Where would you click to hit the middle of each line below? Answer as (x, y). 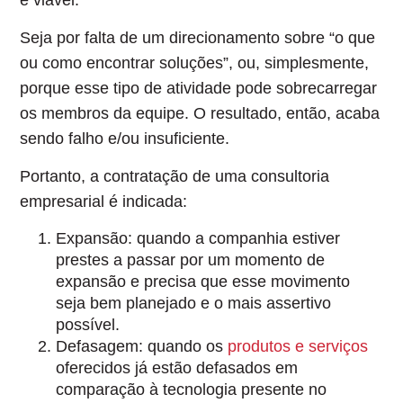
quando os (188, 346)
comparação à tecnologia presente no (192, 389)
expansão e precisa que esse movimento (203, 281)
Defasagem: (102, 346)
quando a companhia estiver (237, 238)
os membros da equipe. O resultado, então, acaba (200, 114)
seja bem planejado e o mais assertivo (194, 303)
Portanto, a (62, 177)
